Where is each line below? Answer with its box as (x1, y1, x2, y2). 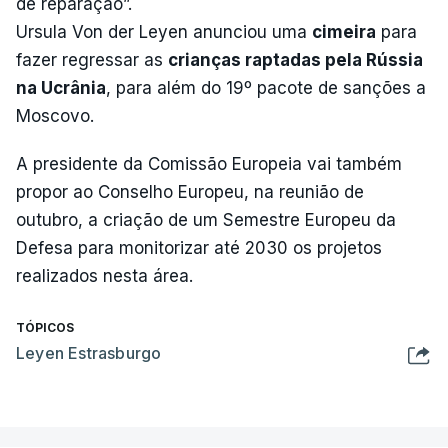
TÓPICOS (16, 319, 74, 335)
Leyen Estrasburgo (16, 342, 162, 363)
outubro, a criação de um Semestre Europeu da (16, 209, 396, 230)
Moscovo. (16, 105, 99, 126)
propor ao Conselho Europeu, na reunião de (16, 181, 364, 202)
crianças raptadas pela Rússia (168, 49, 423, 70)
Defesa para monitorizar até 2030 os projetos (16, 237, 382, 258)
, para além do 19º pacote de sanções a (106, 77, 426, 98)
